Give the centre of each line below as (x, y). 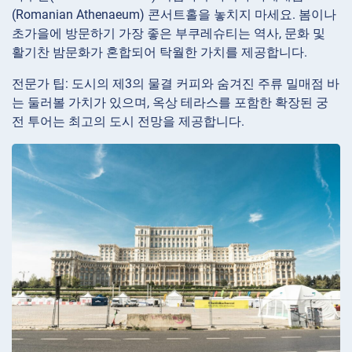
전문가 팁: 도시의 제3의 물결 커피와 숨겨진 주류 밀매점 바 (176, 83)
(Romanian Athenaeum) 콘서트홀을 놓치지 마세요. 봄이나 (174, 14)
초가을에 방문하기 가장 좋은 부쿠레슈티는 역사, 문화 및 (169, 33)
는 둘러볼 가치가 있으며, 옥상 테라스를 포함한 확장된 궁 (170, 102)
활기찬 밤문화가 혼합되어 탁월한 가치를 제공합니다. (159, 52)
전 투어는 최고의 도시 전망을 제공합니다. (128, 121)
